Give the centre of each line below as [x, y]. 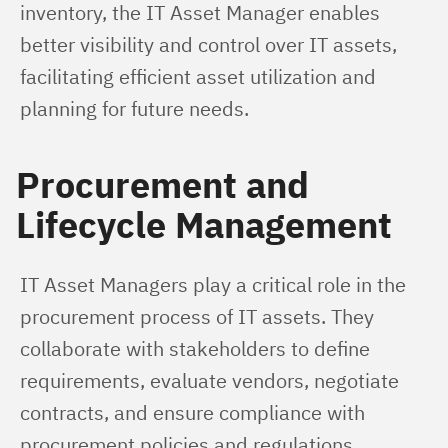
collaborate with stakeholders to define [197, 348]
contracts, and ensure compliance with [195, 412]
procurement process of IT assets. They [199, 316]
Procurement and [162, 184]
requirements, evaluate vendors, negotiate [212, 380]
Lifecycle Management [204, 224]
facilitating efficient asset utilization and [200, 76]
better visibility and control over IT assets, [211, 44]
